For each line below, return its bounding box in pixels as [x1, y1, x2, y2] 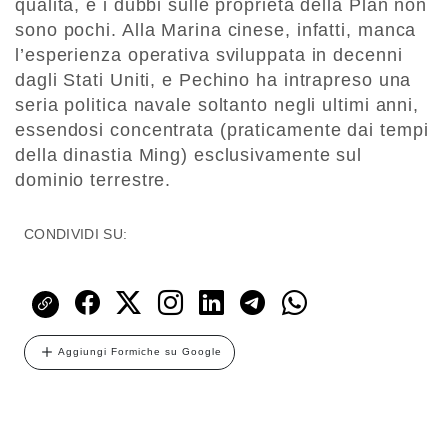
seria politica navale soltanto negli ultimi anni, [15, 95, 420, 116]
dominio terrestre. [15, 170, 172, 191]
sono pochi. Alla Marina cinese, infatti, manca [15, 20, 417, 41]
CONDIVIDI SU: [24, 226, 128, 243]
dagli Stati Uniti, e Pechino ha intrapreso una [15, 70, 412, 91]
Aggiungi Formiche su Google [58, 346, 222, 358]
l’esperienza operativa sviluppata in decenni [15, 45, 403, 66]
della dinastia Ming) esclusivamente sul [15, 145, 363, 166]
